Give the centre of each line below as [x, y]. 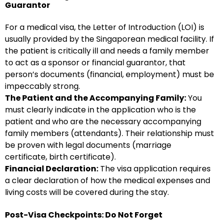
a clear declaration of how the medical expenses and [108, 180]
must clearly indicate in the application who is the [100, 110]
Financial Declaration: [52, 169]
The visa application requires [154, 169]
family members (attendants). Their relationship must [110, 133]
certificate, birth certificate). [60, 157]
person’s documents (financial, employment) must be [110, 74]
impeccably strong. [42, 86]
